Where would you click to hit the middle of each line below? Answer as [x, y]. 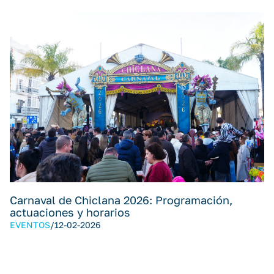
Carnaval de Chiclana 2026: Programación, [121, 200]
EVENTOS [30, 224]
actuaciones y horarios [70, 213]
